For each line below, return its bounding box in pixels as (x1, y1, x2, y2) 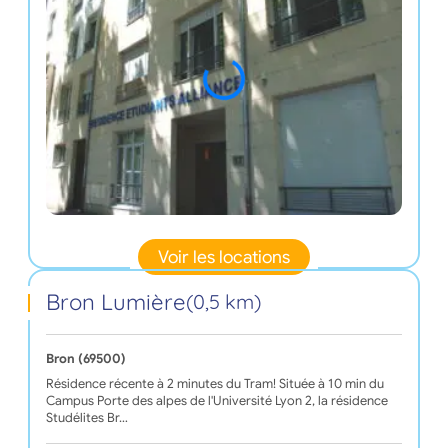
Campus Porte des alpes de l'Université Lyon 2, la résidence (45, 392, 388, 409)
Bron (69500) (45, 350, 126, 367)
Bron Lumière (45, 287, 186, 316)
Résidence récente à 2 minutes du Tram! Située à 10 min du (45, 375, 384, 392)
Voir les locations (158, 246, 290, 269)
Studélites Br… (45, 409, 128, 426)
